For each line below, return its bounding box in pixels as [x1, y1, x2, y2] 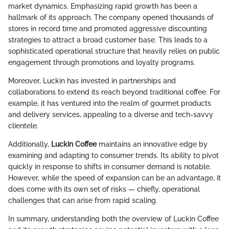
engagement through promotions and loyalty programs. [8, 58, 195, 67]
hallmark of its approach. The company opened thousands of [8, 13, 214, 22]
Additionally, [8, 140, 51, 149]
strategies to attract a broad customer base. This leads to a [8, 36, 208, 44]
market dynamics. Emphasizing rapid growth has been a [8, 2, 197, 11]
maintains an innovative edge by [97, 140, 208, 149]
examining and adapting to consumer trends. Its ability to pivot [8, 151, 219, 160]
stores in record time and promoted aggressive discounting [8, 25, 207, 33]
